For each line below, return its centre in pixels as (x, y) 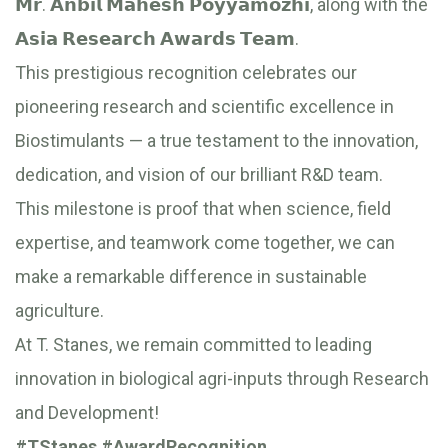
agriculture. (59, 310)
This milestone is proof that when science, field (203, 208)
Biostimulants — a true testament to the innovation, (216, 140)
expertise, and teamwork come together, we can (205, 242)
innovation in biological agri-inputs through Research (222, 378)
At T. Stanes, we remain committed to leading (193, 344)
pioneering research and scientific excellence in (204, 106)
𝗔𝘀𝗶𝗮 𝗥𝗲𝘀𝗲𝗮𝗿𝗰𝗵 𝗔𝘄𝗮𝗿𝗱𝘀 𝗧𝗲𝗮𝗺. (157, 38)
